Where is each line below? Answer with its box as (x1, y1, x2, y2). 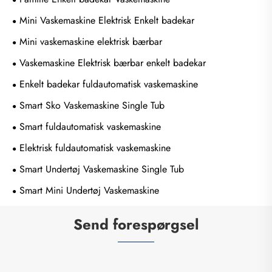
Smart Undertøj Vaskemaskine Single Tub (19, 161, 184, 176)
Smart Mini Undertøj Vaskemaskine (19, 183, 159, 197)
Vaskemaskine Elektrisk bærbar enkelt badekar (19, 55, 206, 70)
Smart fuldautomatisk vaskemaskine (19, 119, 161, 134)
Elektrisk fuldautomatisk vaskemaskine (19, 140, 171, 155)
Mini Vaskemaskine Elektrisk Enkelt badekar (19, 13, 194, 27)
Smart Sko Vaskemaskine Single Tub (19, 98, 165, 112)
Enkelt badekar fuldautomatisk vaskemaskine (19, 76, 198, 91)
